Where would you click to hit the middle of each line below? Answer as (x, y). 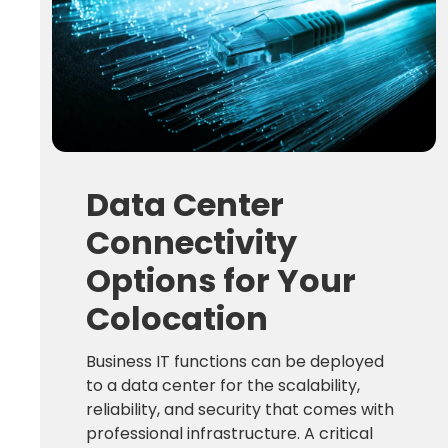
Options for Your (221, 280)
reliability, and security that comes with (240, 409)
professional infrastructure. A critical (229, 433)
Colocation (177, 318)
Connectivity (191, 242)
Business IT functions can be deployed (235, 361)
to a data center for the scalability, (223, 385)
